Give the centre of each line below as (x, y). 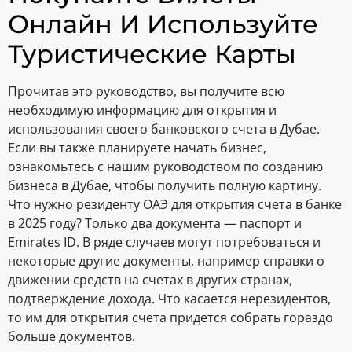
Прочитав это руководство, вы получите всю (146, 92)
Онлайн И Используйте (163, 24)
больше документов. (71, 337)
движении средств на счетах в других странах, (150, 280)
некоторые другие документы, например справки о (166, 261)
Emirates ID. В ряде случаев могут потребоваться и (164, 242)
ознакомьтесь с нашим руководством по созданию (165, 167)
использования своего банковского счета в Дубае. (164, 129)
